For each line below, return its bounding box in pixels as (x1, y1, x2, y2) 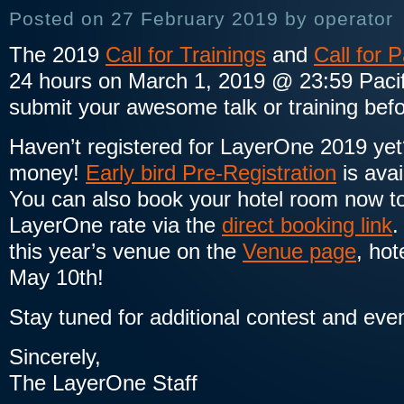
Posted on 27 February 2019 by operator (9, 8, 399, 29)
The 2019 (9, 42, 106, 67)
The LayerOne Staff (9, 371, 197, 395)
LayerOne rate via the (9, 213, 222, 237)
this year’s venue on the (9, 239, 243, 263)
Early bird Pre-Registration (86, 161, 336, 185)
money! (9, 161, 86, 185)
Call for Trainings (106, 42, 266, 67)
